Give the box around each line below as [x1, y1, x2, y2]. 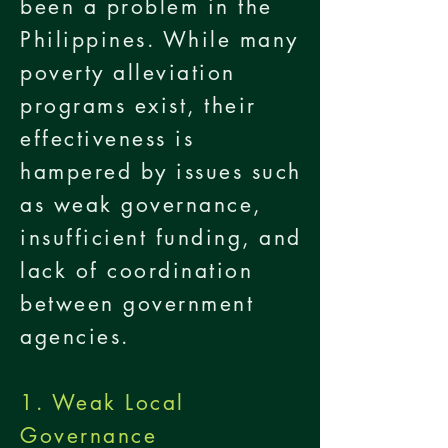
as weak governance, [20, 191, 262, 218]
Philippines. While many [20, 26, 299, 53]
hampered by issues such [20, 158, 302, 185]
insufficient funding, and [20, 224, 303, 251]
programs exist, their [20, 92, 257, 119]
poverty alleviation [20, 59, 236, 86]
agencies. [20, 323, 130, 350]
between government [20, 290, 255, 317]
